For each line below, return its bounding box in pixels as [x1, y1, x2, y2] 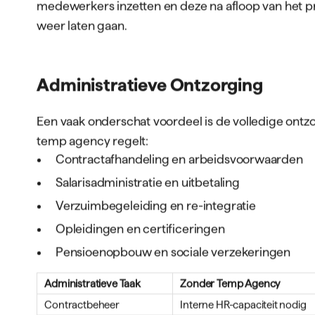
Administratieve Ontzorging [37, 75, 263, 95]
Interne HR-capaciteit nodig [180, 298, 307, 311]
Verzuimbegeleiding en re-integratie [56, 198, 256, 212]
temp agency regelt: [37, 134, 148, 148]
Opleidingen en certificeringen [56, 221, 225, 236]
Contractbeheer [44, 298, 120, 311]
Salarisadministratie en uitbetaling [56, 175, 240, 189]
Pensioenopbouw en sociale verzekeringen [56, 245, 291, 259]
